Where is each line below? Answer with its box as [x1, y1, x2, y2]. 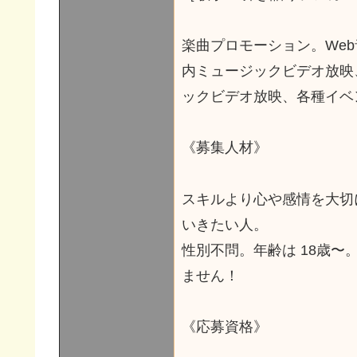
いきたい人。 [182, 216, 268, 233]
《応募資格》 [182, 319, 268, 335]
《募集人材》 [182, 139, 268, 156]
